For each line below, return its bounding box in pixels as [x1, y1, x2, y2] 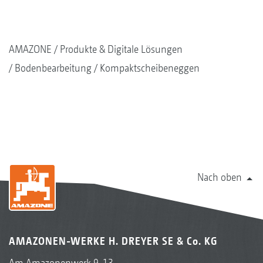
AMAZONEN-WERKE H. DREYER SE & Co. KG [9, 235, 217, 248]
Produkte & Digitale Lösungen [60, 43, 183, 56]
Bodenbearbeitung [15, 62, 92, 75]
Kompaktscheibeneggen [100, 62, 200, 75]
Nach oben [197, 171, 242, 184]
